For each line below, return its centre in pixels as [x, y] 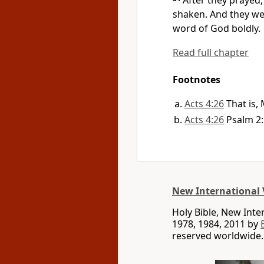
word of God [201, 28]
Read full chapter [211, 52]
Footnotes [197, 80]
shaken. [190, 14]
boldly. [245, 28]
